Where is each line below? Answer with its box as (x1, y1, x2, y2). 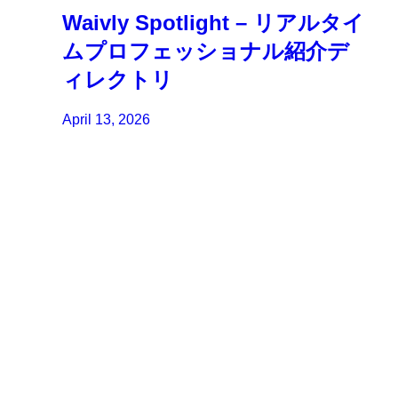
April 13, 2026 (62, 112, 151, 128)
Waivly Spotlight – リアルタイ (62, 11, 365, 36)
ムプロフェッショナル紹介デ (62, 39, 350, 64)
